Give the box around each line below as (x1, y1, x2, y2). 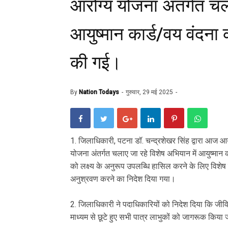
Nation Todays (79, 88, 119, 96)
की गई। (70, 52, 122, 73)
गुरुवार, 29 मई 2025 (126, 88, 175, 96)
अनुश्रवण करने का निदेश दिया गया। (70, 174, 178, 184)
